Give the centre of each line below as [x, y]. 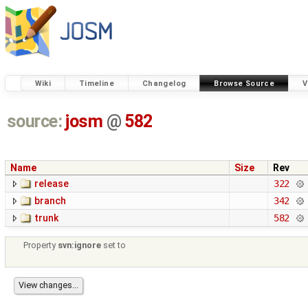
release [52, 184]
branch [50, 201]
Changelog [164, 83]
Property [41, 245]
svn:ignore [80, 245]
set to [114, 245]
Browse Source [244, 83]
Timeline [96, 83]
